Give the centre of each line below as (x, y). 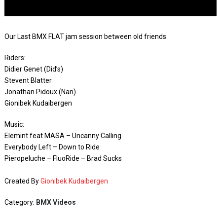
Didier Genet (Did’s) (34, 69)
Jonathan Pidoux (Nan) (40, 92)
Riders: (15, 58)
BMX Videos (56, 202)
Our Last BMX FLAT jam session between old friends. (86, 37)
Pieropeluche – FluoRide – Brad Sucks (63, 158)
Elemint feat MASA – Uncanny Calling (63, 136)
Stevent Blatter (28, 80)
